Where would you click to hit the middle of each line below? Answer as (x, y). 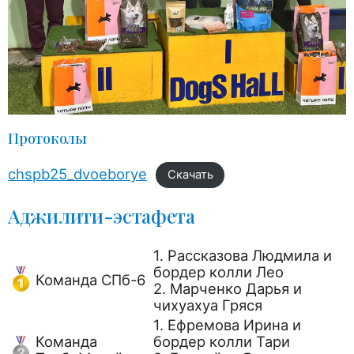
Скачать (190, 175)
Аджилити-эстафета (102, 216)
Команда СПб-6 (90, 280)
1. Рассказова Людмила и (243, 256)
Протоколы (47, 138)
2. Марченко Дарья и (228, 289)
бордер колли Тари (222, 342)
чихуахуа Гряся (208, 305)
